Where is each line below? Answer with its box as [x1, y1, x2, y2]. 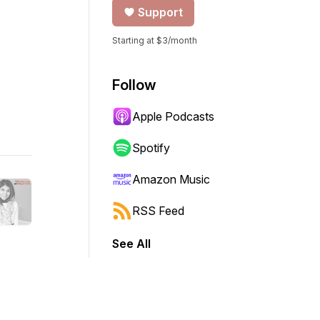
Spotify [132, 141, 170, 155]
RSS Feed [132, 204, 184, 218]
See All [112, 236, 151, 251]
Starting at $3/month [112, 35, 197, 46]
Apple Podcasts [132, 109, 214, 124]
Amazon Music [132, 172, 210, 186]
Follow [112, 76, 156, 94]
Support [138, 5, 183, 19]
